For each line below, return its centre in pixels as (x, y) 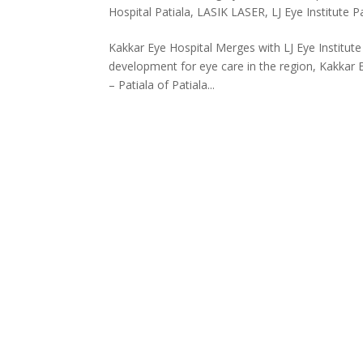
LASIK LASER (231, 12)
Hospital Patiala (150, 12)
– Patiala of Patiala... (162, 85)
